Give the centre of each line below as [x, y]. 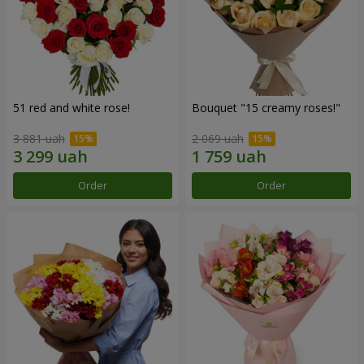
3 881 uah [39, 139]
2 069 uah [218, 139]
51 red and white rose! [71, 107]
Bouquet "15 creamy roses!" [266, 107]
